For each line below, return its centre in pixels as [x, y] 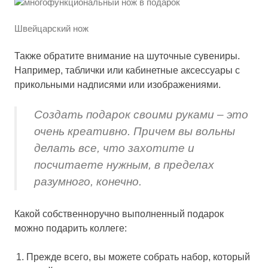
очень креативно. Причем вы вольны [134, 131]
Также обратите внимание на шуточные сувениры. [127, 56]
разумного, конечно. [88, 181]
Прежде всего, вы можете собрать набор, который [138, 257]
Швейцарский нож [51, 29]
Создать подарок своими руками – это [141, 114]
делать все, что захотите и [114, 148]
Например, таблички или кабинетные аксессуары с [127, 70]
